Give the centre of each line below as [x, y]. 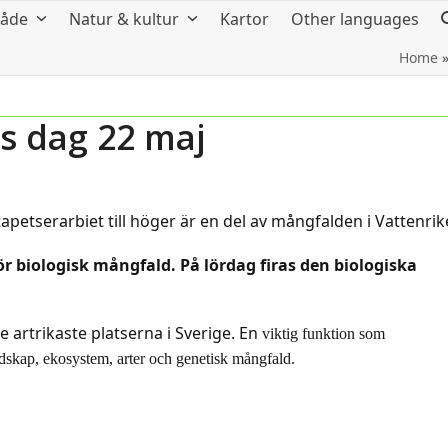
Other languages [355, 19]
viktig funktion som [324, 333]
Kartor [244, 19]
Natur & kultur [126, 19]
